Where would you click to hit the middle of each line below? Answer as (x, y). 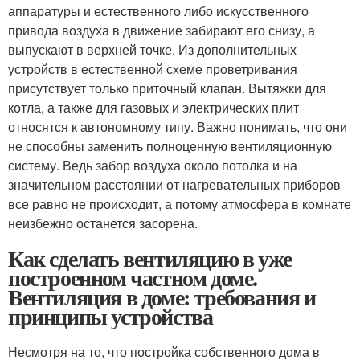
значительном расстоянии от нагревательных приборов (174, 185)
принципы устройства (110, 317)
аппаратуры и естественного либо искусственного (158, 11)
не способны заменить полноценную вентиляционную (170, 146)
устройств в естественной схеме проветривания (153, 69)
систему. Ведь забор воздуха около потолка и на (153, 166)
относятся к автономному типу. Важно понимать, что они (178, 127)
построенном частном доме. (133, 278)
